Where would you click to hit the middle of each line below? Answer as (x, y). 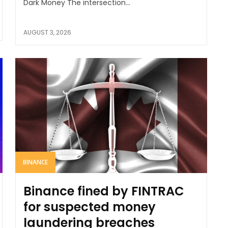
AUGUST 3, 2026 (47, 32)
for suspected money (89, 207)
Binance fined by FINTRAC (104, 191)
